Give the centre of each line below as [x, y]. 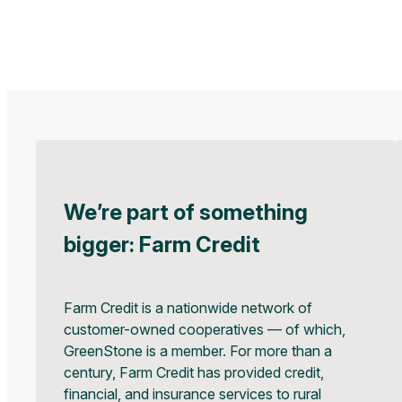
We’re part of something [186, 213]
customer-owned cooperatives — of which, [205, 330]
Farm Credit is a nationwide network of [188, 308]
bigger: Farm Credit [162, 245]
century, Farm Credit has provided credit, [194, 373]
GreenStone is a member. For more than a [198, 351]
